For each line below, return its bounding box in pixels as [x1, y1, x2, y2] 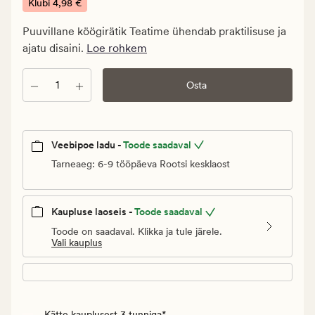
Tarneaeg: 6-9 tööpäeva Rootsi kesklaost [51, 158, 230, 170]
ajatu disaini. [22, 41, 86, 56]
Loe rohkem [86, 41, 147, 56]
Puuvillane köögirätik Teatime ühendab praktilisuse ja [22, 25, 286, 39]
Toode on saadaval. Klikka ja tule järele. [51, 225, 222, 237]
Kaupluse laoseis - [51, 206, 133, 218]
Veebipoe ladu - [51, 139, 122, 151]
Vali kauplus [51, 236, 102, 248]
